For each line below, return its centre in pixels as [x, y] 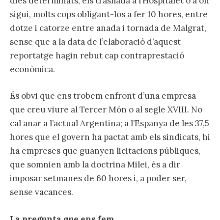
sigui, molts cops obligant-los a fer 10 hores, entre [109, 14]
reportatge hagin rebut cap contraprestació [97, 56]
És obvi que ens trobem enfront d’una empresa [103, 96]
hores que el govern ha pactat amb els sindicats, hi [110, 137]
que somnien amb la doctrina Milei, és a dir [95, 165]
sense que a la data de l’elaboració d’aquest [95, 42]
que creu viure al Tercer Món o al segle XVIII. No [106, 110]
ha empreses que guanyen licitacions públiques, [105, 151]
